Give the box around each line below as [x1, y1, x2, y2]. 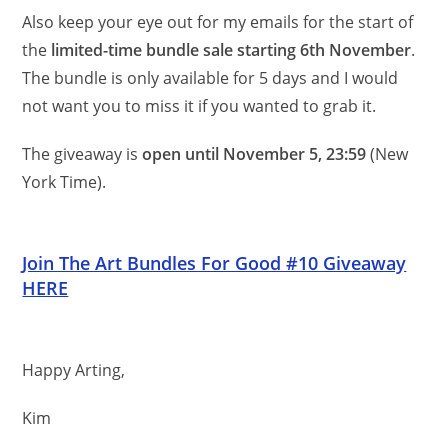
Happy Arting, [22, 358, 126, 381]
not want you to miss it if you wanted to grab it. [22, 94, 377, 117]
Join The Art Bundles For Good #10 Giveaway [22, 250, 407, 275]
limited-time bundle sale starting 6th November [51, 38, 412, 61]
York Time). [22, 170, 107, 193]
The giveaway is [22, 142, 139, 165]
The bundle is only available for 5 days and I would [22, 66, 399, 89]
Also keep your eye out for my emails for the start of [22, 10, 414, 33]
